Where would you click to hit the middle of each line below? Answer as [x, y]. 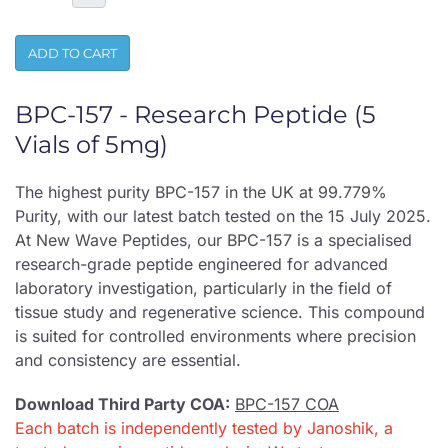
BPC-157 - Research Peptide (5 [195, 115]
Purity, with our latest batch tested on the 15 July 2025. [223, 216]
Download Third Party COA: [122, 404]
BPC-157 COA [287, 404]
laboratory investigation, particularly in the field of [203, 288]
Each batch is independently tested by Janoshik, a [204, 428]
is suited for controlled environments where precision [215, 336]
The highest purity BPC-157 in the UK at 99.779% [201, 192]
